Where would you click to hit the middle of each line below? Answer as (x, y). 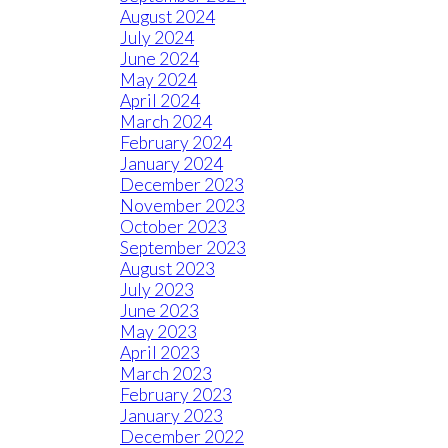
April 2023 (160, 352)
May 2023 (158, 331)
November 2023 (182, 205)
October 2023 (173, 226)
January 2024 (171, 163)
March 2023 (166, 373)
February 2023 (176, 394)
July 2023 (157, 289)
